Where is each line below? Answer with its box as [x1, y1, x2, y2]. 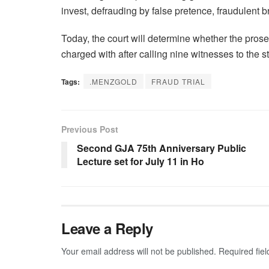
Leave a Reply [61, 217, 153, 238]
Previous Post [61, 122, 118, 135]
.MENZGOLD [89, 76, 138, 86]
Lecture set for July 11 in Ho [77, 154, 204, 168]
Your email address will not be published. [61, 244, 216, 257]
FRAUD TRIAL [151, 76, 205, 86]
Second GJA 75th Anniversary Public [77, 141, 246, 155]
